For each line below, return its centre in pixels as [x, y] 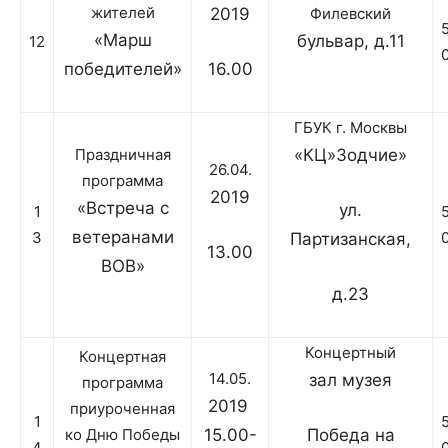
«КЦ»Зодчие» [350, 155]
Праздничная [122, 155]
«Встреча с [122, 208]
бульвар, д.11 [350, 41]
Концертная [122, 357]
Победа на [350, 435]
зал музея [350, 380]
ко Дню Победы [122, 435]
